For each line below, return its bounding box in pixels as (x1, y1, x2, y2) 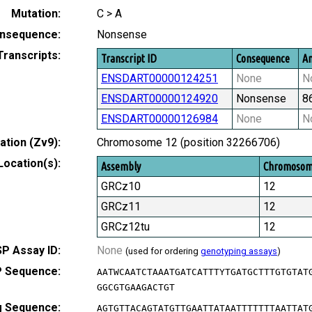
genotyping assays (201, 246, 277, 257)
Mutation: (11, 7, 61, 21)
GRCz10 (101, 180, 141, 194)
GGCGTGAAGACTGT (97, 282, 175, 293)
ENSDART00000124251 (101, 72, 218, 86)
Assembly (101, 160, 141, 173)
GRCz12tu (101, 220, 150, 234)
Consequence (236, 52, 290, 65)
